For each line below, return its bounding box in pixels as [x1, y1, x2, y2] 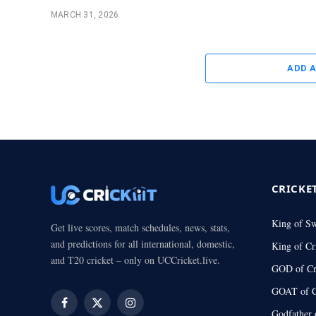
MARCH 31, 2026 [51, 9, 119, 20]
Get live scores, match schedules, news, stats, [51, 220, 230, 234]
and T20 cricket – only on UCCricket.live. [51, 253, 220, 267]
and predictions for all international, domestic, [51, 236, 235, 250]
